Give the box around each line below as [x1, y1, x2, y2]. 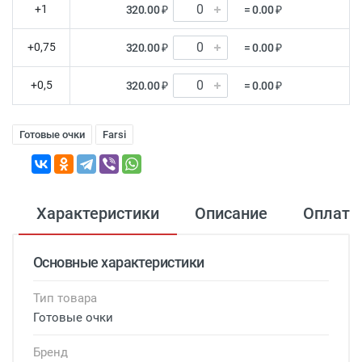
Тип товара [33, 290, 97, 305]
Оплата [303, 203, 359, 223]
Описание [195, 203, 267, 223]
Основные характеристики [33, 253, 204, 271]
